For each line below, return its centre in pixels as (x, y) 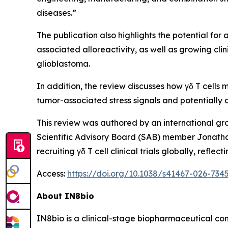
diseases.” (56, 12)
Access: (52, 173)
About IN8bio (65, 196)
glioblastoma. (63, 63)
